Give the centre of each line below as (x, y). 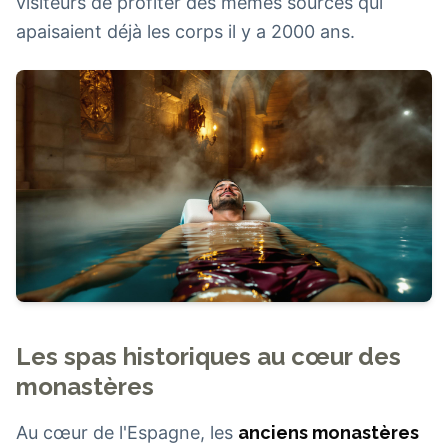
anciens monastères (328, 433)
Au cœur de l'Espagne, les (127, 433)
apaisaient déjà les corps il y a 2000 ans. (185, 31)
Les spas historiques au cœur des (208, 357)
